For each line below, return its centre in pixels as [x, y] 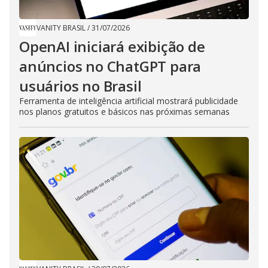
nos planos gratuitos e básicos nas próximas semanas [124, 111]
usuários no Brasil [80, 86]
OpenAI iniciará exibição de [112, 46]
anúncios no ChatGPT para [110, 66]
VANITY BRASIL [61, 28]
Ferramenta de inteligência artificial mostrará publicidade [129, 100]
